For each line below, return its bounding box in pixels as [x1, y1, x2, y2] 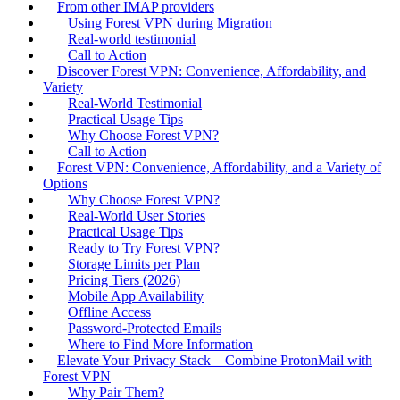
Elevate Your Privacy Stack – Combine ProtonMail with [57, 352, 372, 368]
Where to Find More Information [68, 336, 253, 352]
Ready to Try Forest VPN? [68, 239, 220, 255]
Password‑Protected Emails [68, 320, 221, 336]
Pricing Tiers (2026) [68, 271, 180, 287]
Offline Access [68, 304, 151, 320]
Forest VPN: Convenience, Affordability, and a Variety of [57, 159, 381, 175]
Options [43, 175, 87, 191]
